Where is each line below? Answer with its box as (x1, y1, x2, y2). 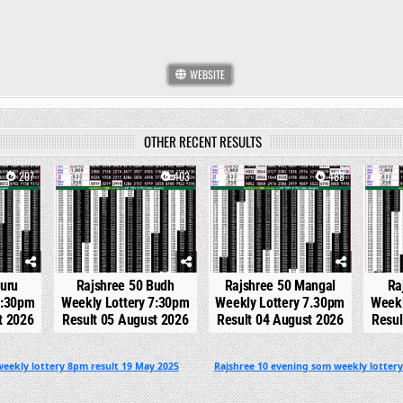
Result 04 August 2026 (216, 311, 344, 328)
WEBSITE (186, 67, 225, 83)
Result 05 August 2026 (61, 311, 189, 328)
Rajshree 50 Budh (76, 277, 175, 294)
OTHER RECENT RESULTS (143, 131, 262, 152)
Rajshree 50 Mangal (224, 277, 336, 294)
